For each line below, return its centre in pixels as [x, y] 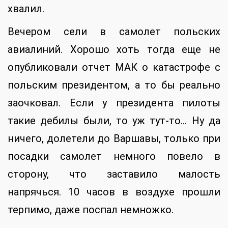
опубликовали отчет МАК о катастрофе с [114, 67]
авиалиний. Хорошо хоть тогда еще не [114, 50]
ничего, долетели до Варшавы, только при [114, 139]
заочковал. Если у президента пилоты [114, 103]
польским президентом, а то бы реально [114, 85]
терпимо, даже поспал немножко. [91, 210]
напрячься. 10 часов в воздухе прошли [114, 192]
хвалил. [26, 9]
